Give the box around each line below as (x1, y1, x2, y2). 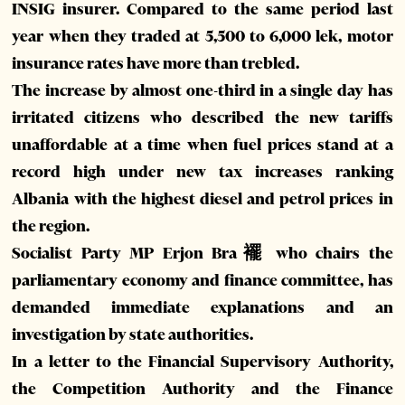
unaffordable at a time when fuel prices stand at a (12, 135, 393, 155)
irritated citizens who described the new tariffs (12, 108, 393, 128)
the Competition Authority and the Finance (12, 379, 393, 400)
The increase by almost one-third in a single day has (12, 80, 393, 101)
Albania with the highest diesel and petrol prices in (12, 189, 393, 210)
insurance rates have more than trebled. (12, 53, 300, 74)
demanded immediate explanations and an (12, 297, 393, 318)
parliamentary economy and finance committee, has (12, 270, 393, 291)
